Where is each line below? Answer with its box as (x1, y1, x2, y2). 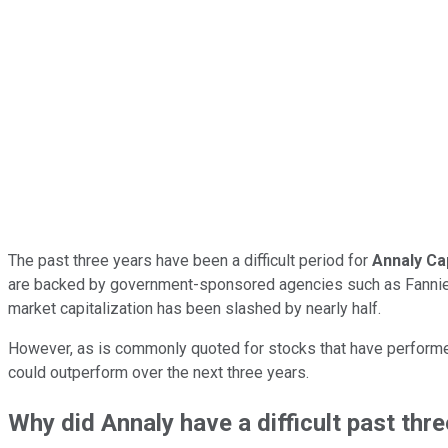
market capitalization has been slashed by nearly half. (8, 298, 385, 318)
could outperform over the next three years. (8, 362, 309, 382)
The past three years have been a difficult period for (8, 250, 372, 270)
